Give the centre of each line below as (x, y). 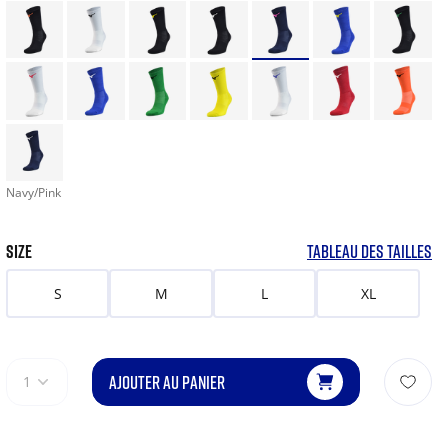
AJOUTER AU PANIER (166, 382)
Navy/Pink (33, 193)
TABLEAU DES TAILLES (369, 251)
